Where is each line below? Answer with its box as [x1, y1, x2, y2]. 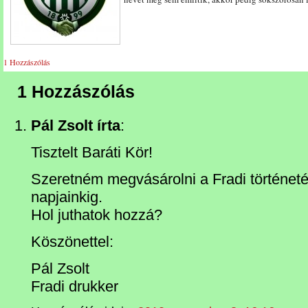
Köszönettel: [31, 233, 113, 251]
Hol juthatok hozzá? [31, 206, 162, 224]
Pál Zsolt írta [31, 117, 120, 135]
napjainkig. [31, 188, 102, 206]
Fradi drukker [31, 278, 118, 296]
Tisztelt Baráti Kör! [31, 144, 153, 162]
